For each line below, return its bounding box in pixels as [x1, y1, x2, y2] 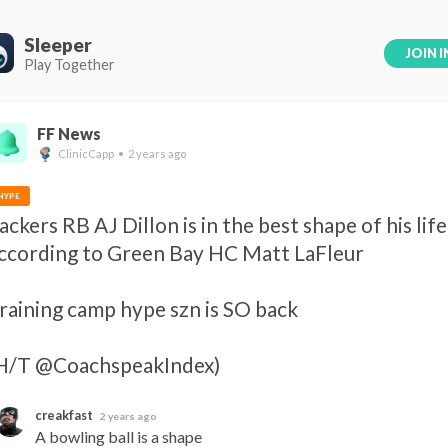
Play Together [24, 56, 115, 73]
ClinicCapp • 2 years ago [58, 147, 186, 161]
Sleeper [24, 33, 92, 56]
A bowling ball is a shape [35, 427, 202, 446]
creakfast [35, 407, 95, 423]
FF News [37, 124, 101, 144]
